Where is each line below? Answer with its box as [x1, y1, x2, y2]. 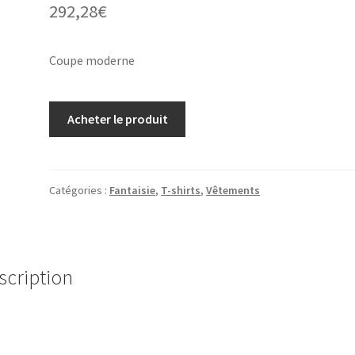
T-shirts [161, 183, 201, 198]
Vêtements [206, 183, 261, 198]
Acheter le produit [67, 110, 168, 127]
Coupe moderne [49, 52, 136, 69]
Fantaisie [109, 183, 156, 198]
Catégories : [49, 183, 110, 198]
